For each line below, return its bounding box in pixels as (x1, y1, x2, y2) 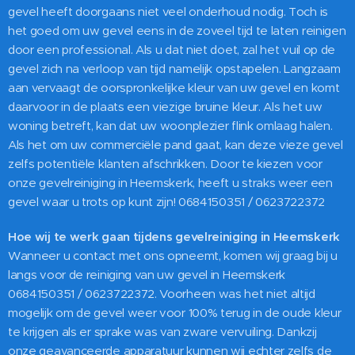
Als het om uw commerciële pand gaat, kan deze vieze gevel (8, 137, 343, 153)
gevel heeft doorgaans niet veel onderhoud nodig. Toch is (8, 4, 328, 20)
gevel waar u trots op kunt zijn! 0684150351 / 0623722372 (8, 194, 325, 210)
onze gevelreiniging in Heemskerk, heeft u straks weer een (8, 175, 333, 191)
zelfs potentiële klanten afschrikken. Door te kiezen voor (8, 156, 323, 172)
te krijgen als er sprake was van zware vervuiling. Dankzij (8, 324, 317, 340)
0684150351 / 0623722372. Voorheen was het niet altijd (8, 286, 315, 302)
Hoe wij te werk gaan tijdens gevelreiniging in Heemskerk (8, 229, 340, 245)
